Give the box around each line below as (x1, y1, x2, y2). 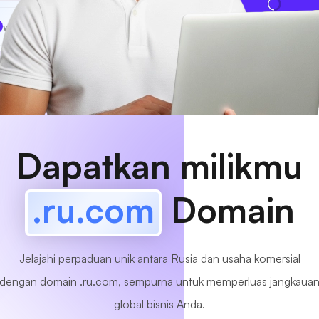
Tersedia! (105, 21, 142, 31)
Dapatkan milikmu (16, 145, 303, 187)
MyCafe (26, 20, 63, 33)
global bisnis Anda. (114, 297, 205, 311)
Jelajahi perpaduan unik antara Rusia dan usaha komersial (19, 251, 300, 266)
